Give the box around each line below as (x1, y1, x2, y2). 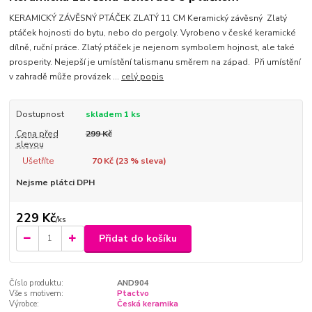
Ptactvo (116, 288, 149, 299)
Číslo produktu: (9, 278, 64, 289)
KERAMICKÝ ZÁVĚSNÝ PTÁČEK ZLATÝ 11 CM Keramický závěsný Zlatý (9, 12, 288, 24)
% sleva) (127, 155, 166, 166)
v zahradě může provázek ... (9, 70, 122, 82)
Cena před (15, 128, 58, 140)
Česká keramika (116, 299, 178, 310)
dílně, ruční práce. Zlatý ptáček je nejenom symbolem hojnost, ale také (9, 41, 295, 53)
